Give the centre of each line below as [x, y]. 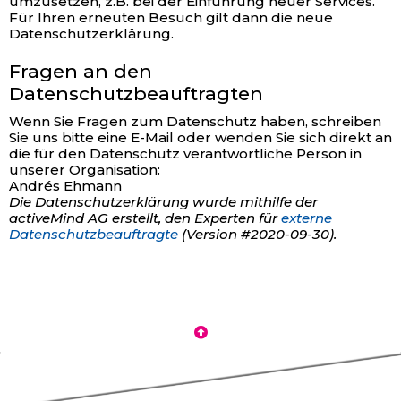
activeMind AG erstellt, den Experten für [145, 218]
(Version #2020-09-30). [257, 234]
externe [307, 218]
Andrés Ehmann [65, 186]
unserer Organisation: [85, 170]
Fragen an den [81, 71]
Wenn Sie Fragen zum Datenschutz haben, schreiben [195, 121]
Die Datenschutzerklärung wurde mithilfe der [163, 202]
